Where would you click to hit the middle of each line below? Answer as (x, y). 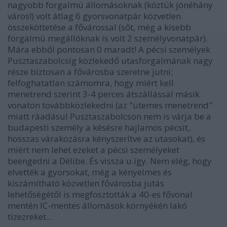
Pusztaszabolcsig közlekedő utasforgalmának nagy (110, 60)
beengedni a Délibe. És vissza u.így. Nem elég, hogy (110, 161)
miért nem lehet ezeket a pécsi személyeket (93, 149)
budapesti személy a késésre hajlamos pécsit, (99, 127)
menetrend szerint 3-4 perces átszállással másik (104, 94)
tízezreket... (30, 216)
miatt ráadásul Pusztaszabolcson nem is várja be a (109, 116)
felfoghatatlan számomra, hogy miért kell (91, 83)
